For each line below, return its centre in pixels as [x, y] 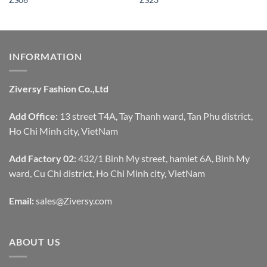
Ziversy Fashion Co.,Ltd [59, 89]
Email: [21, 200]
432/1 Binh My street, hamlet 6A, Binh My [163, 158]
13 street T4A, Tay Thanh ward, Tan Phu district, [155, 116]
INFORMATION [46, 56]
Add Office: [33, 116]
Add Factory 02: [43, 158]
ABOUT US [35, 242]
